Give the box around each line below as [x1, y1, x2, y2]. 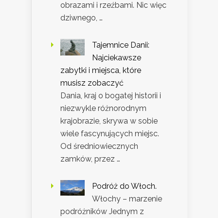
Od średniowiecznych [60, 142, 138, 151]
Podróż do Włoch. [92, 182, 157, 191]
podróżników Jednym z [60, 207, 144, 217]
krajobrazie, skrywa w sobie [60, 116, 158, 126]
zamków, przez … [60, 154, 120, 164]
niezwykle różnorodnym [60, 104, 146, 113]
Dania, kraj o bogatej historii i [60, 91, 161, 101]
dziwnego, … [60, 13, 103, 23]
